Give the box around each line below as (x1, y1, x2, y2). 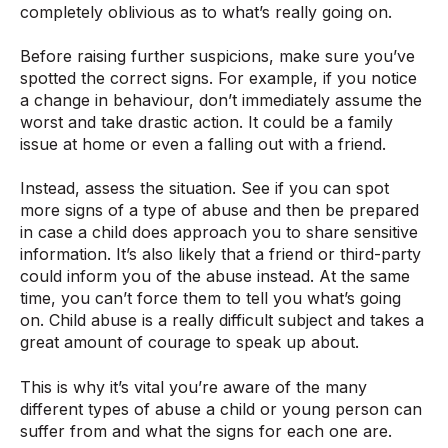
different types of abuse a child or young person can (20, 398, 422, 419)
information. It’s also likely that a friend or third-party (20, 244, 421, 265)
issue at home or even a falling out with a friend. (20, 133, 386, 154)
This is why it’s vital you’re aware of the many (20, 376, 367, 397)
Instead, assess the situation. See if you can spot (20, 178, 389, 199)
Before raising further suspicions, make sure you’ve (20, 45, 415, 66)
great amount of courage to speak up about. (20, 332, 359, 353)
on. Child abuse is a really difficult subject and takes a (20, 310, 424, 331)
